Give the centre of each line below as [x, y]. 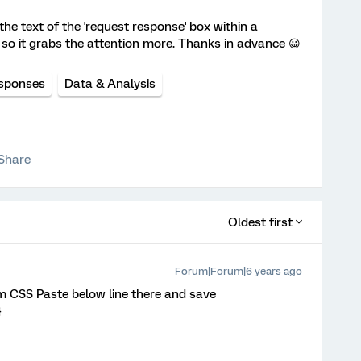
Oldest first [260, 222]
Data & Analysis [110, 84]
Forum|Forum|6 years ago [239, 271]
